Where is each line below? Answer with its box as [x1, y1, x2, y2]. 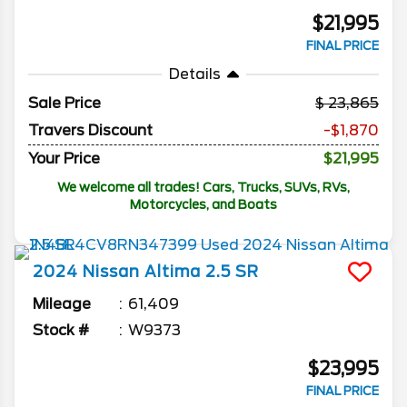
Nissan [83, 263, 140, 282]
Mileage [33, 295, 91, 313]
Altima [144, 263, 201, 282]
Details [168, 65, 221, 84]
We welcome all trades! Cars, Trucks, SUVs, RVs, [57, 180, 350, 195]
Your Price [28, 150, 100, 168]
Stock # [33, 322, 89, 340]
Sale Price [28, 94, 101, 113]
